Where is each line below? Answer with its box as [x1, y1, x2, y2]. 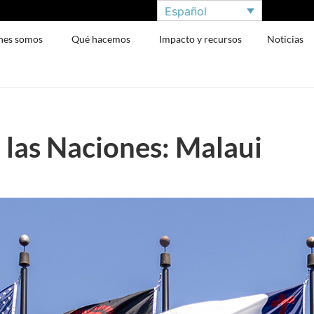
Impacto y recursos [159, 33, 243, 45]
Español [165, 4, 207, 18]
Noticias [267, 33, 304, 45]
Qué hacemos [71, 33, 131, 45]
